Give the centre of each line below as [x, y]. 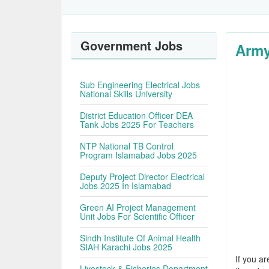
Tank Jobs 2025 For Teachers [137, 124]
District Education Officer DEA [137, 115]
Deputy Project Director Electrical [143, 177]
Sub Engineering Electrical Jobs [140, 85]
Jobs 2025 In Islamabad [126, 186]
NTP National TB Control [127, 146]
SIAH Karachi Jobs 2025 [126, 247]
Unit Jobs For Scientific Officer [138, 216]
